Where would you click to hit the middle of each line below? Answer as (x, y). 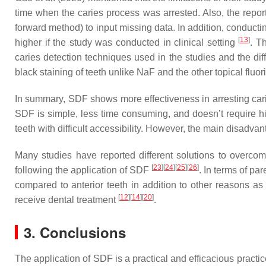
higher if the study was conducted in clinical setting (127, 42)
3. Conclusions (75, 232)
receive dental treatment (66, 200)
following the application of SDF (83, 170)
